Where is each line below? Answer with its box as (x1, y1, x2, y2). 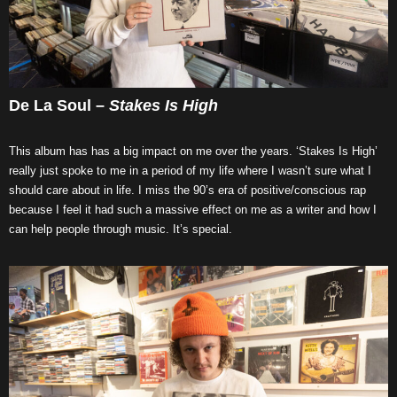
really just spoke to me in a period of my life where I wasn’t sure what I (9, 164, 371, 178)
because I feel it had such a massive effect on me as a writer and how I (9, 203, 377, 217)
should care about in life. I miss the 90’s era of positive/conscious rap (9, 183, 366, 198)
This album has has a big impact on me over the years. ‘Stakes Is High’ (9, 144, 378, 159)
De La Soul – (9, 97, 109, 115)
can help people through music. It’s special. (9, 222, 232, 237)
